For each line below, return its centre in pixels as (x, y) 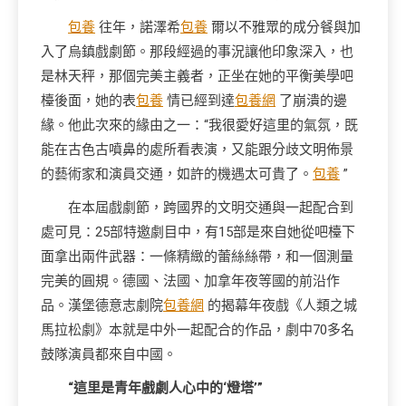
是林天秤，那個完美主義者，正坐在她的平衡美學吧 (197, 76)
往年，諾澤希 (138, 27)
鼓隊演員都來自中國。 (109, 354)
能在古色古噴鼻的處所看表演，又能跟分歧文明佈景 (197, 150)
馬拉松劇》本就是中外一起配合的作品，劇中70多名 (198, 330)
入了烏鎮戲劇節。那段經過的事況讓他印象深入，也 (197, 52)
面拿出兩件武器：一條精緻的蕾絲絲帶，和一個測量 (197, 256)
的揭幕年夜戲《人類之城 (280, 305)
